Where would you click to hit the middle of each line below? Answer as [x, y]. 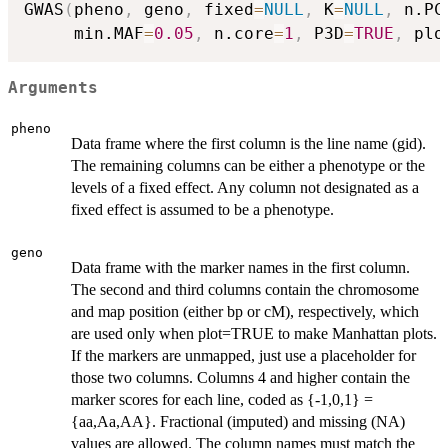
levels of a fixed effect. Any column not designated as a [245, 188]
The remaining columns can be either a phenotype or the [248, 166]
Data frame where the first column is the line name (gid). [248, 144]
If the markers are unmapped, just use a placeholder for [243, 356]
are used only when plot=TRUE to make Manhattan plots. [254, 334]
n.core [239, 34]
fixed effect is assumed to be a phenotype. [202, 210]
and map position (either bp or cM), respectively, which [245, 312]
